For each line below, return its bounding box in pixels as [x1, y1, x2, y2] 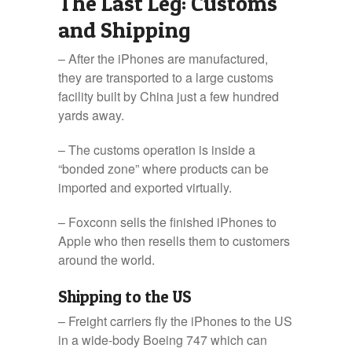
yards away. [58, 106, 124, 124]
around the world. [58, 251, 155, 269]
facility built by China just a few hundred [58, 87, 279, 105]
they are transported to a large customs [58, 68, 273, 86]
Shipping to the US [58, 287, 192, 306]
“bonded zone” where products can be [58, 159, 269, 178]
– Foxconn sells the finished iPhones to [58, 213, 277, 231]
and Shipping [58, 16, 190, 43]
